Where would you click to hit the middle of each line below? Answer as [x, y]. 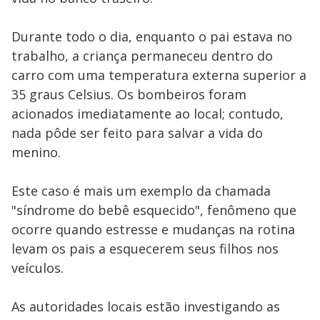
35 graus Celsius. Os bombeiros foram [129, 94]
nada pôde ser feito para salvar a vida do [137, 133]
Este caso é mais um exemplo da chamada [141, 191]
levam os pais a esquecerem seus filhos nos [145, 249]
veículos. [37, 268]
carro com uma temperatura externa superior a [159, 75]
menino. [36, 152]
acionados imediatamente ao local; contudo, [147, 114]
